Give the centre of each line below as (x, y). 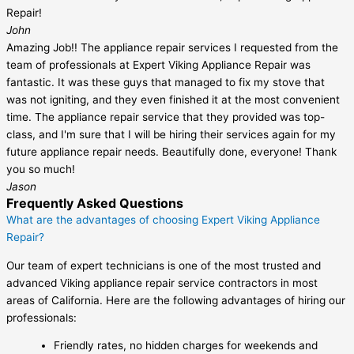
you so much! (41, 169)
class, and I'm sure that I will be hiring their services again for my (171, 135)
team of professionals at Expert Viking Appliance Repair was (158, 65)
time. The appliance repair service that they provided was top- (166, 117)
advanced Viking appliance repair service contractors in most (162, 282)
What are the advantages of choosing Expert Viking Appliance (163, 220)
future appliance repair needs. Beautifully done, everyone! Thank (171, 152)
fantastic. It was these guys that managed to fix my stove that (166, 83)
